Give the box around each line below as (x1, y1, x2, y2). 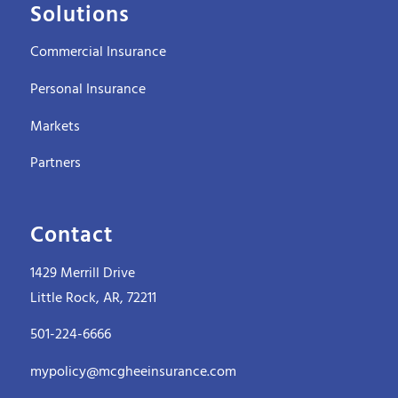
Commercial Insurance (29, 41, 166, 65)
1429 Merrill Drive (29, 261, 135, 285)
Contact (29, 219, 113, 255)
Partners (29, 152, 81, 176)
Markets (29, 115, 80, 139)
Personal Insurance (29, 78, 146, 102)
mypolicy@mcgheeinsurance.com (29, 360, 236, 384)
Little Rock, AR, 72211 (29, 286, 156, 310)
